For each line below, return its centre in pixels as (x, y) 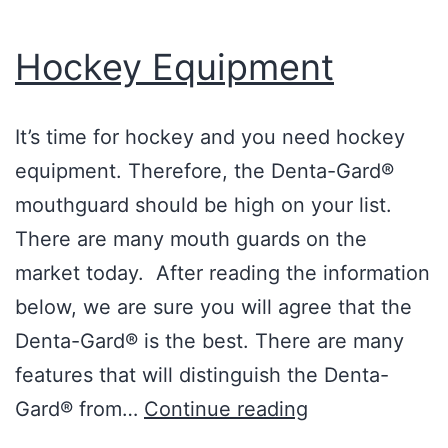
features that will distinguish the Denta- (202, 374)
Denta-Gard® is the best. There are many (209, 340)
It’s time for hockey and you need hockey (210, 136)
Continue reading (226, 408)
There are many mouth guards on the (191, 238)
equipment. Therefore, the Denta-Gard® (204, 170)
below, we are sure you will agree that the (213, 306)
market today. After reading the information (222, 272)
